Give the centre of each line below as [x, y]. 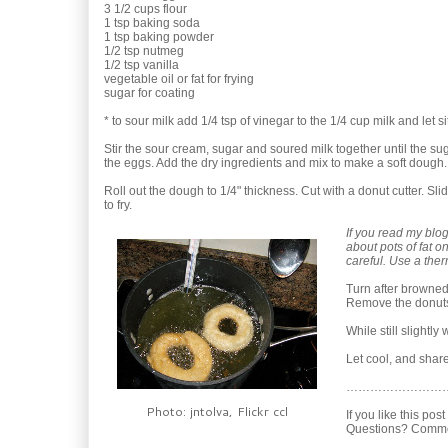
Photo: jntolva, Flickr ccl [217, 411]
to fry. [119, 205]
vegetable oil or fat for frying [179, 79]
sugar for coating [149, 93]
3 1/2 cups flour [145, 9]
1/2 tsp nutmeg [144, 51]
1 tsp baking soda [152, 23]
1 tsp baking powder [159, 37]
